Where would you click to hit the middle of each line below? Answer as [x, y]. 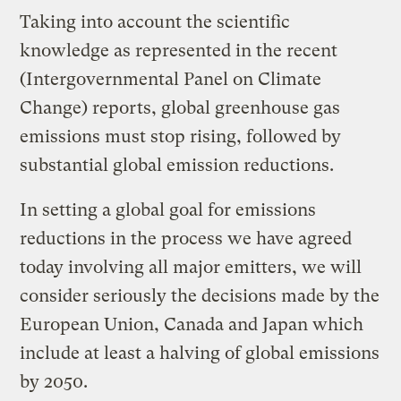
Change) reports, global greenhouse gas [180, 107]
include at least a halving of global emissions [200, 353]
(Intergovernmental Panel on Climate [171, 79]
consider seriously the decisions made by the [200, 295]
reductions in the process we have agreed [186, 238]
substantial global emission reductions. [177, 165]
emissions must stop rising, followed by [181, 136]
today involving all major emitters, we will [191, 267]
